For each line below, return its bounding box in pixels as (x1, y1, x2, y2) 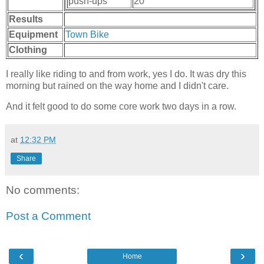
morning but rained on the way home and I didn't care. (6, 80, 229, 91)
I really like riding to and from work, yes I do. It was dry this (6, 68, 246, 79)
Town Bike (65, 29, 109, 39)
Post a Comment (6, 210, 91, 223)
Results (9, 14, 43, 24)
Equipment (9, 29, 58, 39)
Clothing (9, 44, 47, 55)
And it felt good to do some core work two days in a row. (6, 101, 236, 112)
